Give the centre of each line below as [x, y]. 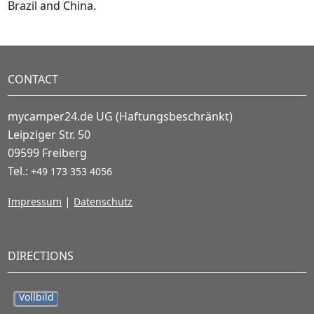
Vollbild [37, 297]
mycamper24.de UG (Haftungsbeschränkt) [121, 117]
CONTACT [33, 80]
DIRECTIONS [41, 256]
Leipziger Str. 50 [49, 135]
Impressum [35, 202]
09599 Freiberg [48, 153]
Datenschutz [103, 202]
